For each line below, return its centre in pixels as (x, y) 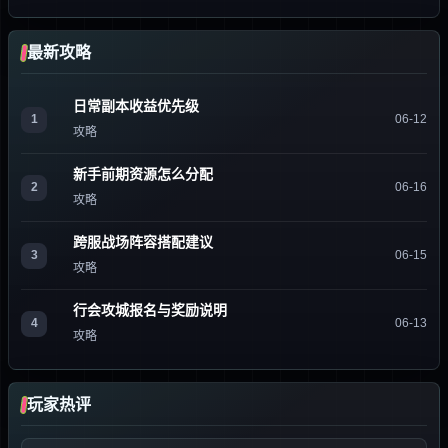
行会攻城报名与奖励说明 (150, 310)
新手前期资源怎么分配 (143, 174)
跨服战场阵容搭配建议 (143, 242)
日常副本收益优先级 (136, 106)
